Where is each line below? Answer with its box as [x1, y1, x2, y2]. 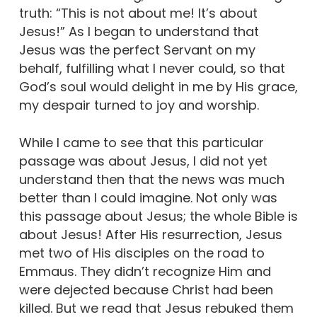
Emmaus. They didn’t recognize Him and [18, 263, 271, 281]
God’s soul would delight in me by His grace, [18, 78, 298, 96]
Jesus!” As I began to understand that [18, 23, 259, 41]
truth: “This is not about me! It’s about [18, 4, 258, 23]
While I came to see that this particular [18, 134, 264, 152]
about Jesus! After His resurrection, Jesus [18, 226, 282, 244]
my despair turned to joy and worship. [18, 96, 259, 115]
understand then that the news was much [18, 171, 284, 189]
